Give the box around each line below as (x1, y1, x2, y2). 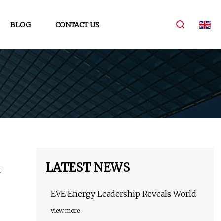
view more (51, 207, 80, 215)
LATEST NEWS (46, 160, 130, 176)
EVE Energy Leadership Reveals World (51, 189, 196, 199)
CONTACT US (55, 20, 99, 29)
